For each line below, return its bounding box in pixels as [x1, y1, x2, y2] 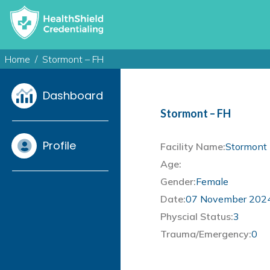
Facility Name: [160, 140, 225, 153]
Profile [43, 138, 76, 154]
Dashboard [43, 88, 103, 104]
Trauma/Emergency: [160, 228, 251, 240]
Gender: [160, 175, 196, 188]
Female [196, 175, 228, 188]
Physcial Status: [160, 210, 233, 223]
